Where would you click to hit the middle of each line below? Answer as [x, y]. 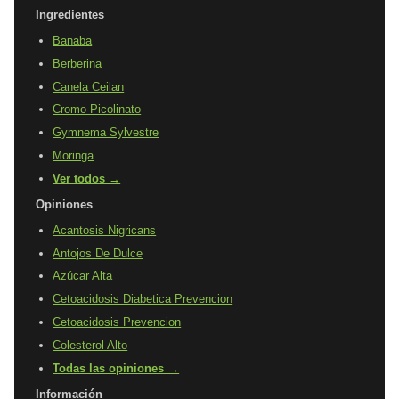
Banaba [73, 40]
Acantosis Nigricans [105, 230]
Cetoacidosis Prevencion [117, 322]
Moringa [73, 155]
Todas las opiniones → [116, 368]
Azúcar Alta [83, 276]
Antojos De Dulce [98, 253]
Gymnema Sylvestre [106, 133]
